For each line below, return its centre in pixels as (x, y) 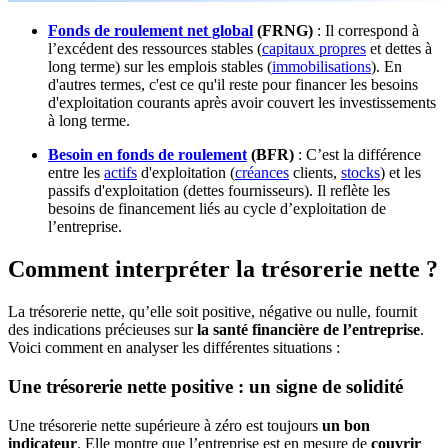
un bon (346, 425)
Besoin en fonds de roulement (147, 155)
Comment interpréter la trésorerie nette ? (223, 269)
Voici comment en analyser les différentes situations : (174, 348)
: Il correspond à (366, 31)
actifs (120, 173)
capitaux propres (314, 49)
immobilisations (321, 67)
